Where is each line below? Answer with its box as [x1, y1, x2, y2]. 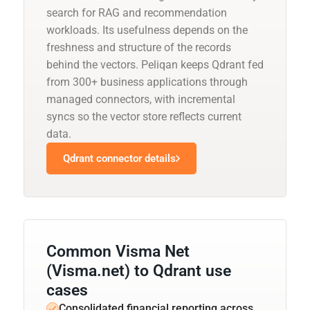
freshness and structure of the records [46, 40, 231, 54]
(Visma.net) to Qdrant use [46, 261, 231, 280]
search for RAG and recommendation [46, 6, 227, 19]
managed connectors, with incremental [46, 92, 235, 106]
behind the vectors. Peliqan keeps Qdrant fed [46, 57, 264, 71]
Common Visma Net [46, 241, 190, 261]
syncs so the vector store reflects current [46, 109, 241, 123]
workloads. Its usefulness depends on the [46, 23, 248, 37]
